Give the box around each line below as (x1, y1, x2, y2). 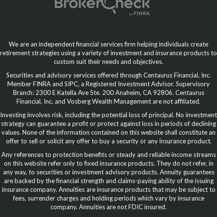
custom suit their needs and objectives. (54, 57, 163, 65)
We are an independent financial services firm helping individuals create (9, 40, 208, 48)
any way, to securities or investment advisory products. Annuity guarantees (2, 168, 215, 176)
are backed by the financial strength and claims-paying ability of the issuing (3, 176, 214, 185)
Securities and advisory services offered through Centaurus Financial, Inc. (6, 71, 211, 79)
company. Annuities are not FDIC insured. (50, 202, 167, 211)
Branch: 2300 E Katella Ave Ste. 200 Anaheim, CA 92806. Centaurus (13, 88, 204, 96)
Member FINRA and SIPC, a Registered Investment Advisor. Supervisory (7, 79, 210, 88)
